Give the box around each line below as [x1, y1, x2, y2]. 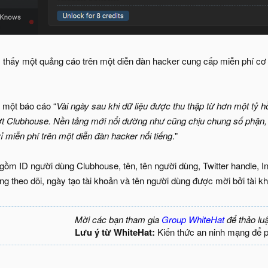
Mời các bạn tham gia [75, 212, 162, 226]
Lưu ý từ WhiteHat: [75, 225, 155, 239]
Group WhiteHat [162, 212, 224, 226]
